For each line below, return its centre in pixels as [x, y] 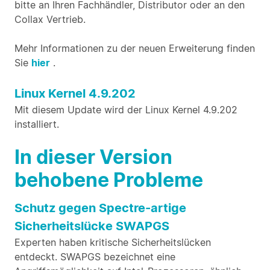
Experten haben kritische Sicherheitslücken [113, 242]
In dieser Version [93, 157]
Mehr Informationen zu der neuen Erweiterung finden [135, 48]
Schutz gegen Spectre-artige [100, 208]
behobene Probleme [109, 180]
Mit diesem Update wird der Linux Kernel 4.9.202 [126, 110]
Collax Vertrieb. [50, 19]
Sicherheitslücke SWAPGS [92, 226]
